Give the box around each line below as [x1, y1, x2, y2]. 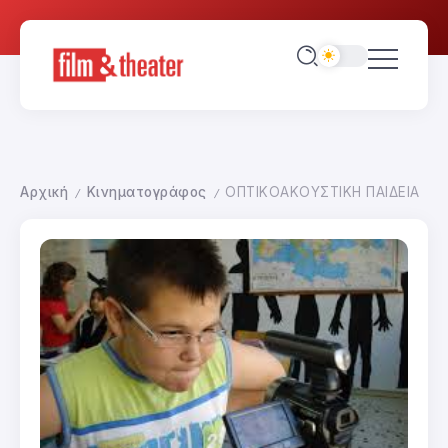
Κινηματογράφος [86, 183, 207, 200]
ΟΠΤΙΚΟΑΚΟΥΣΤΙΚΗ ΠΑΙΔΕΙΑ [225, 183, 420, 200]
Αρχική [20, 183, 68, 200]
